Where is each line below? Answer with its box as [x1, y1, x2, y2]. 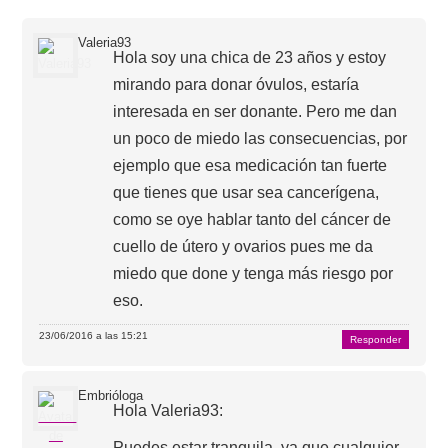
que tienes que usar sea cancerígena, [113, 183, 380, 201]
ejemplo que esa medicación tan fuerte [113, 156, 388, 174]
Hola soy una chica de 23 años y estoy [113, 48, 387, 66]
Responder [349, 333, 401, 345]
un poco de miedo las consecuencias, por [113, 129, 408, 147]
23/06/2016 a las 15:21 [39, 329, 149, 341]
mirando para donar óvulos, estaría [113, 75, 360, 93]
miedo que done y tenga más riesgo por [113, 264, 394, 282]
